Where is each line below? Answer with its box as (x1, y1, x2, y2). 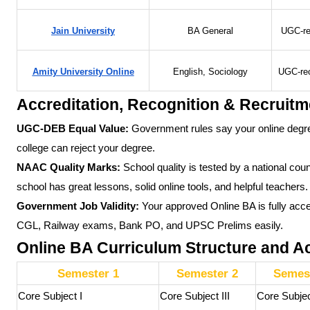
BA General (188, 26, 233, 37)
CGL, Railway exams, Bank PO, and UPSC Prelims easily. (17, 220, 283, 232)
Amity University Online (32, 67, 134, 77)
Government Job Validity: (17, 201, 139, 212)
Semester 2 (176, 266, 238, 281)
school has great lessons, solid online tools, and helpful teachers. (17, 181, 308, 193)
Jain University (51, 26, 115, 37)
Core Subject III (160, 291, 230, 302)
